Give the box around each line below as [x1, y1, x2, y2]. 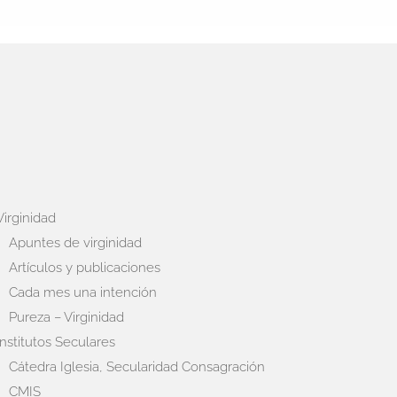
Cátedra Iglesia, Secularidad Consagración [8, 358, 265, 375]
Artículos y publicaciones [8, 259, 160, 276]
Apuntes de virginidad [8, 234, 142, 251]
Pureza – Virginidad [8, 308, 124, 325]
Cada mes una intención [8, 284, 157, 300]
